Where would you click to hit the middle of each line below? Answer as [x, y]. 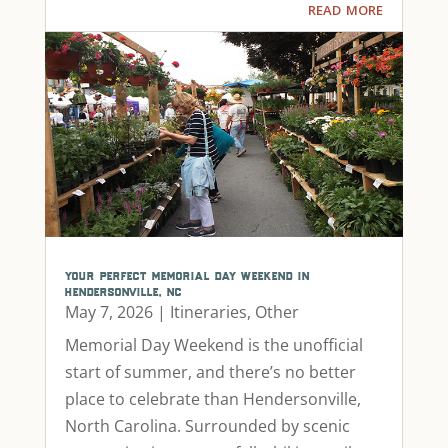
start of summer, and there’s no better [210, 371]
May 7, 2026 [108, 311]
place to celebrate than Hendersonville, [212, 398]
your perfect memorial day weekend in [187, 274]
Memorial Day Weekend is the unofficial [213, 344]
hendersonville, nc [123, 290]
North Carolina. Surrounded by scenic [207, 425]
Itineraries [208, 311]
